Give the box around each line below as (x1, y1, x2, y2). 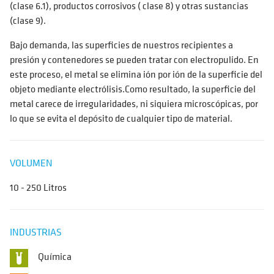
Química (38, 250, 72, 263)
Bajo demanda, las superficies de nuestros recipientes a (10, 38, 233, 51)
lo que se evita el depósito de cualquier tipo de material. (10, 111, 232, 125)
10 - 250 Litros (10, 180, 67, 194)
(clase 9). (10, 13, 46, 27)
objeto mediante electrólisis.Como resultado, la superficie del (10, 82, 256, 95)
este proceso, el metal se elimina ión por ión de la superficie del (10, 67, 262, 81)
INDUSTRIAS (10, 225, 62, 239)
